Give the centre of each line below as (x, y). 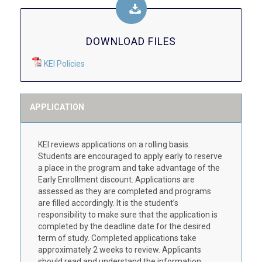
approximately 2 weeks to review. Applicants (119, 250)
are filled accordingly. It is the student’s (108, 203)
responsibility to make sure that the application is (127, 215)
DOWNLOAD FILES (131, 42)
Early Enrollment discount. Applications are (116, 180)
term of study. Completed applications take (117, 238)
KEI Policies (64, 64)
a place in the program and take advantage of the (129, 168)
